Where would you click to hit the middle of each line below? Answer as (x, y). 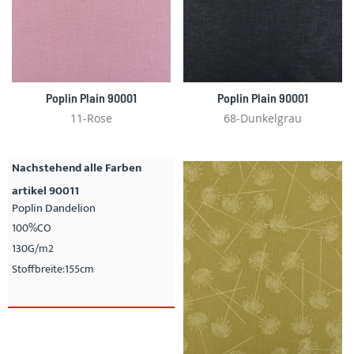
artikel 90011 (45, 190)
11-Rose (91, 118)
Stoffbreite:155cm (53, 269)
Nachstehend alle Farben (77, 168)
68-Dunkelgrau (263, 118)
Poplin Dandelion (54, 208)
